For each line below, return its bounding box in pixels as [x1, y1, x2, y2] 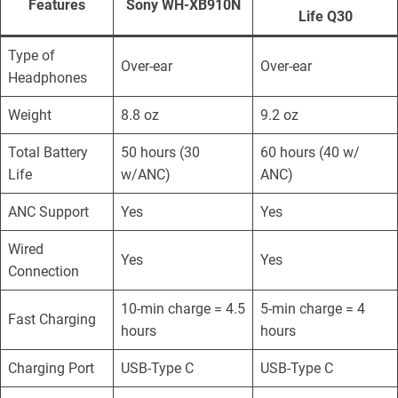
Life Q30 [298, 7, 353, 25]
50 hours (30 [121, 143, 200, 161]
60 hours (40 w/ [260, 143, 360, 161]
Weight [8, 106, 52, 123]
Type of [8, 46, 55, 64]
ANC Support [8, 203, 89, 220]
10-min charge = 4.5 [121, 299, 245, 317]
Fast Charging [8, 310, 96, 328]
